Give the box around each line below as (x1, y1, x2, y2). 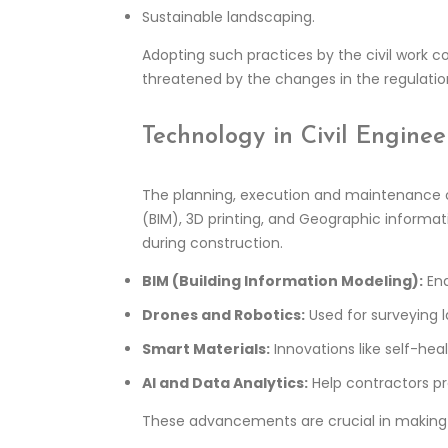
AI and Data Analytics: (142, 373, 308, 393)
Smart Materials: (142, 339, 270, 359)
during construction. (142, 233, 283, 253)
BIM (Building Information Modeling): (142, 271, 423, 291)
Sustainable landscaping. (142, 7, 315, 28)
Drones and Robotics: (142, 305, 305, 325)
